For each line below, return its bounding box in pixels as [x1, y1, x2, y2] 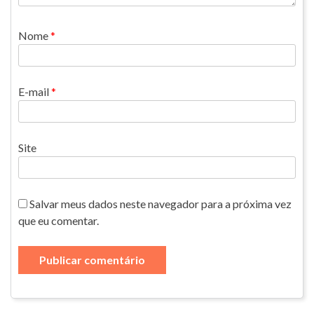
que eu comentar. [18, 213, 99, 227]
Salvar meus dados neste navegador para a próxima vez [29, 196, 292, 210]
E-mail [18, 84, 51, 98]
